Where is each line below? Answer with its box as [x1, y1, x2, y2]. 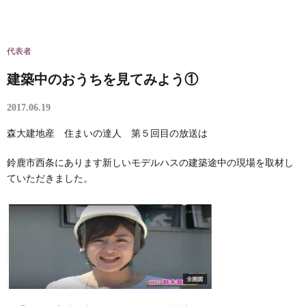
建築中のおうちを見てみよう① [7, 72, 198, 87]
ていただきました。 [7, 173, 93, 184]
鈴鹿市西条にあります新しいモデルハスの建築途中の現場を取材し [7, 158, 294, 168]
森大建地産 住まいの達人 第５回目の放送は [7, 128, 208, 139]
